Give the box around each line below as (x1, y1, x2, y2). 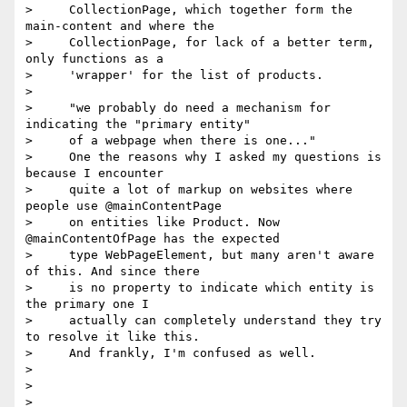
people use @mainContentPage (25, 199, 222, 213)
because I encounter (25, 166, 164, 181)
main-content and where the (25, 19, 214, 34)
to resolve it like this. (25, 330, 200, 344)
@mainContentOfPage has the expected (25, 232, 280, 246)
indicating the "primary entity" (25, 117, 251, 132)
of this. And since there (25, 264, 200, 279)
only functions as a (25, 52, 164, 66)
